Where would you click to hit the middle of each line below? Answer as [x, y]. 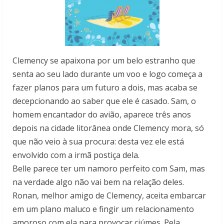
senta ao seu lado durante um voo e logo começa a [107, 74]
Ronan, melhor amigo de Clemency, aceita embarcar [109, 195]
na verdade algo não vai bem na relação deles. [98, 182]
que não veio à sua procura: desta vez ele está [98, 141]
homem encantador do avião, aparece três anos [102, 114]
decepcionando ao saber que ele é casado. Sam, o [104, 101]
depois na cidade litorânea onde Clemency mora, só [108, 128]
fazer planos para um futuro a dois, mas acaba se [105, 87]
